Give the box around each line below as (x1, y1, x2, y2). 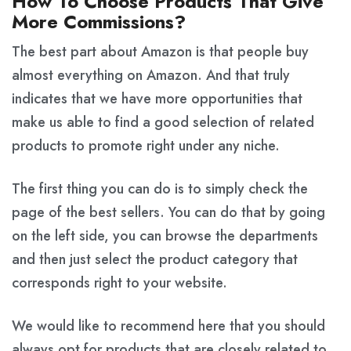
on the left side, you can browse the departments (12, 225, 318, 246)
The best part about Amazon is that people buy (12, 41, 309, 62)
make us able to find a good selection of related (12, 111, 314, 132)
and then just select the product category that (12, 248, 298, 270)
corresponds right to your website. (12, 272, 227, 293)
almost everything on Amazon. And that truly (12, 64, 290, 85)
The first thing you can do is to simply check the (12, 178, 308, 199)
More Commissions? (12, 7, 186, 35)
